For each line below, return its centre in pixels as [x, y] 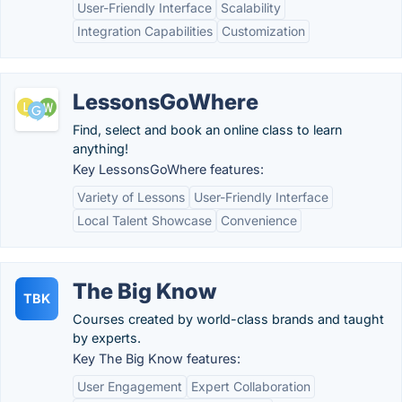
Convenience [259, 220]
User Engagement [130, 386]
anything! [100, 149]
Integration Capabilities [145, 31]
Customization [263, 31]
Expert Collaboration [251, 386]
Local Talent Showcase [144, 220]
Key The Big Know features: [157, 358]
